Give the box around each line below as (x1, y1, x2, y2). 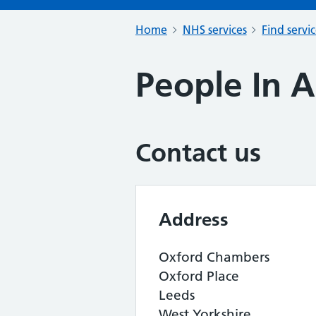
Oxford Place (159, 268, 239, 284)
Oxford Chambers (159, 249, 269, 265)
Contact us (135, 138, 261, 168)
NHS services (182, 23, 247, 37)
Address (159, 208, 229, 231)
